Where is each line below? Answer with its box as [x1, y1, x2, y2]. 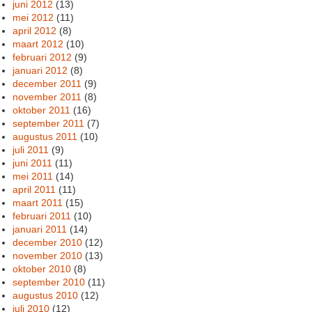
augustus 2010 [13, 289, 79, 301]
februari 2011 [13, 210, 72, 221]
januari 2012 [13, 64, 68, 76]
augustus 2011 [13, 130, 78, 142]
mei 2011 [13, 170, 54, 182]
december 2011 [13, 77, 82, 89]
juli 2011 [13, 143, 49, 155]
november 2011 [13, 91, 82, 102]
